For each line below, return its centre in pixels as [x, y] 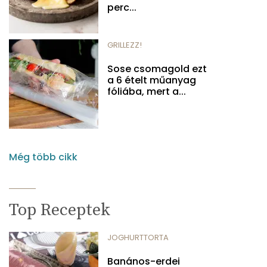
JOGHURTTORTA [138, 237]
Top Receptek [60, 210]
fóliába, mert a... [147, 91]
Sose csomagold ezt [157, 69]
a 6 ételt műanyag [152, 80]
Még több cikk [43, 157]
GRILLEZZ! [125, 45]
